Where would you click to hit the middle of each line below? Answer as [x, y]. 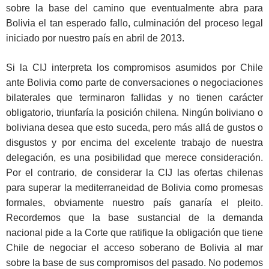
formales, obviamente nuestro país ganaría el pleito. [134, 203]
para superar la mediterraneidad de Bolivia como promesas [134, 188]
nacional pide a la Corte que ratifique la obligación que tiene [134, 233]
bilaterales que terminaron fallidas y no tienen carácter [134, 98]
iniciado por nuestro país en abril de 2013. [95, 38]
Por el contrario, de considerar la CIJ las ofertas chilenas [134, 173]
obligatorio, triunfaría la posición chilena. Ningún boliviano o [134, 113]
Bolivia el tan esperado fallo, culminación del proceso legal [134, 23]
